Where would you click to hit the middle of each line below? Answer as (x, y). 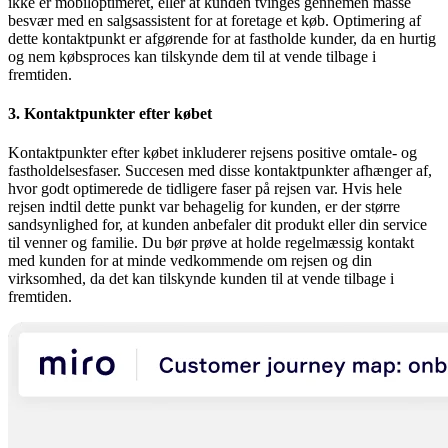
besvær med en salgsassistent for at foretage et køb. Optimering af (214, 20)
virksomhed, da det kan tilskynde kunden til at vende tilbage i (201, 279)
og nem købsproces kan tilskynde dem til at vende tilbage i (192, 56)
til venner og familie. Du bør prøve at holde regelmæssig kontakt (211, 243)
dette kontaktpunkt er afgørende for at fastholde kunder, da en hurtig (222, 38)
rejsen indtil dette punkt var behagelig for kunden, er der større (204, 207)
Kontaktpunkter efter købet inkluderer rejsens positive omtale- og (212, 153)
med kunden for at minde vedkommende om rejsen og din (190, 261)
